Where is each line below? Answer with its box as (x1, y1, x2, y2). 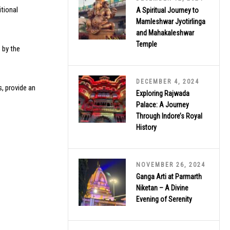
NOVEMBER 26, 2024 (136, 161, 205, 168)
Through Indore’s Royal (136, 111, 202, 120)
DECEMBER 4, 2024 (136, 78, 199, 85)
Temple (136, 40, 157, 48)
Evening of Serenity (136, 195, 192, 203)
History (136, 123, 157, 131)
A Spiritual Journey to (136, 6, 199, 14)
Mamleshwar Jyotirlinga (136, 17, 205, 26)
